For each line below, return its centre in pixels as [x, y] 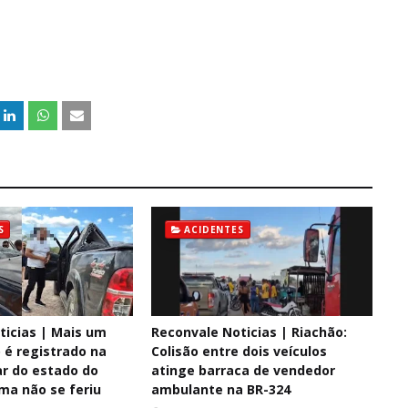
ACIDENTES [214, 229]
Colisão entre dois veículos [239, 351]
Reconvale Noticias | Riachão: [249, 332]
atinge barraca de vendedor [243, 370]
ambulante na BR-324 [220, 389]
